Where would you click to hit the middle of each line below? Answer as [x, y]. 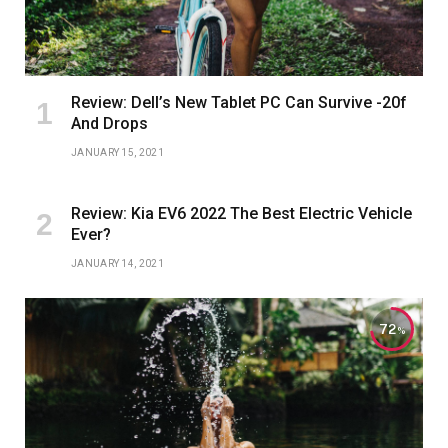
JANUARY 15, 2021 [117, 153]
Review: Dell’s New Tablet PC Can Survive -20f [239, 103]
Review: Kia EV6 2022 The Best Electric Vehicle [241, 214]
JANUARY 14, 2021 [117, 264]
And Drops [109, 124]
